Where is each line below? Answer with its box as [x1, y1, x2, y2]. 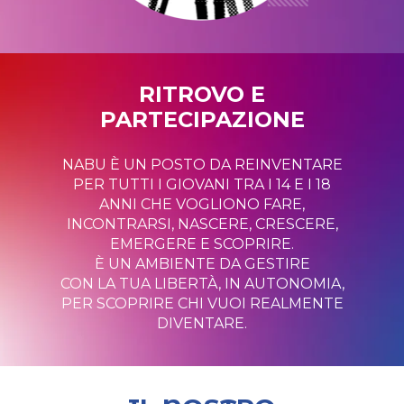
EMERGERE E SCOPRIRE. [110, 235, 294, 252]
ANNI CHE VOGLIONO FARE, [99, 196, 305, 213]
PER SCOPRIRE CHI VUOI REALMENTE [60, 295, 344, 312]
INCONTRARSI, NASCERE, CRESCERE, [66, 216, 338, 233]
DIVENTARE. [157, 315, 247, 332]
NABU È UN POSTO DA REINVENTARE [61, 156, 343, 173]
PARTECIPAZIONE [99, 106, 305, 133]
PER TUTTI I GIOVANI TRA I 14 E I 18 [73, 176, 331, 193]
